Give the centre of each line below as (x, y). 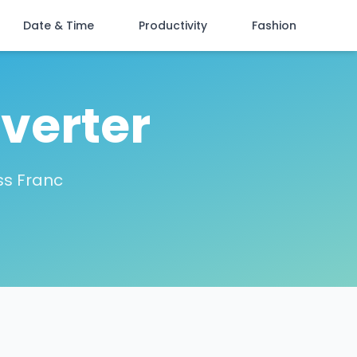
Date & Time (59, 25)
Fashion (274, 25)
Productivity (173, 25)
